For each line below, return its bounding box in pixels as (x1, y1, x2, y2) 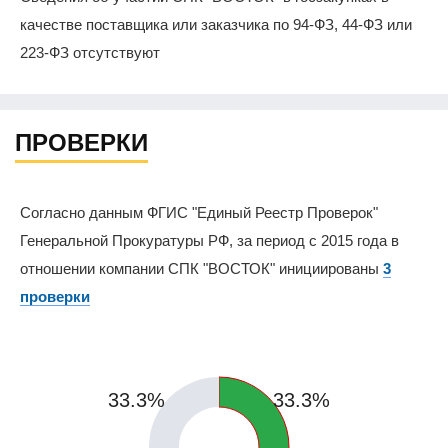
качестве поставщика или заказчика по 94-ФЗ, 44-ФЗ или (20, 16, 412, 34)
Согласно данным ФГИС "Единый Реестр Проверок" (20, 203, 378, 221)
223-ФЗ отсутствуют (20, 44, 160, 62)
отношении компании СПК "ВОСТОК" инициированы (20, 259, 383, 277)
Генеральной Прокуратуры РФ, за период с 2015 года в (20, 231, 399, 249)
